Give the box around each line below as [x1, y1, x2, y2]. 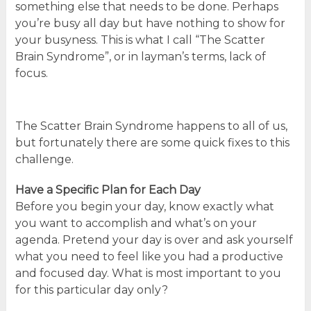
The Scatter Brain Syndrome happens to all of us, [15, 119, 287, 133]
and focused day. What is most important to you [15, 266, 281, 280]
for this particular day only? [15, 283, 168, 296]
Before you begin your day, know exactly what [15, 199, 274, 213]
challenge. [15, 152, 74, 166]
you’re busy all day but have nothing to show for [15, 16, 285, 30]
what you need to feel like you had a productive [15, 249, 283, 263]
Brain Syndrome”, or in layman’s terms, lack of [15, 49, 266, 63]
